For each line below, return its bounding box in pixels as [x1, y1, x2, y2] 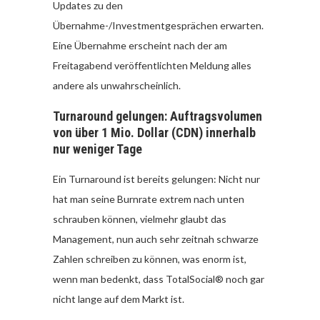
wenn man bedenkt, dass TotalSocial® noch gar [53, 273, 264, 285]
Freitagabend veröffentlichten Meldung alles [53, 59, 251, 71]
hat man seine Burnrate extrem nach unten [53, 193, 244, 205]
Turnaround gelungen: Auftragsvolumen [53, 109, 262, 124]
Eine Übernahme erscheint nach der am [53, 39, 227, 51]
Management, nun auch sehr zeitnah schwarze [53, 233, 259, 245]
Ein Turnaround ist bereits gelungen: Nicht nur [53, 173, 260, 185]
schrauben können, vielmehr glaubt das [53, 213, 226, 225]
